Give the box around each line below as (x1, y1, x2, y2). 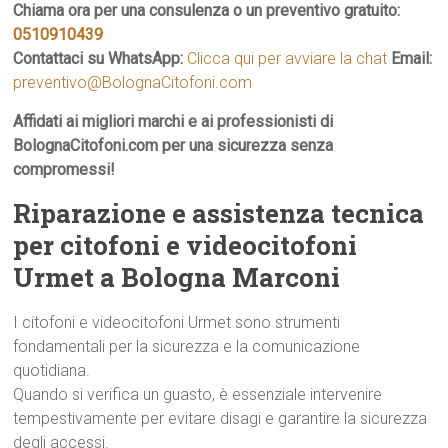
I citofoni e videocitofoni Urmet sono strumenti (13, 313, 341, 332)
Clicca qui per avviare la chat (187, 49, 388, 68)
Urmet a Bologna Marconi (13, 260, 341, 294)
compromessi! (13, 160, 116, 179)
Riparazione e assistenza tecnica (13, 196, 425, 230)
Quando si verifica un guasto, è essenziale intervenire (13, 385, 383, 404)
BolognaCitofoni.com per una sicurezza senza (13, 136, 334, 155)
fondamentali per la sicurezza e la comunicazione (13, 337, 361, 356)
